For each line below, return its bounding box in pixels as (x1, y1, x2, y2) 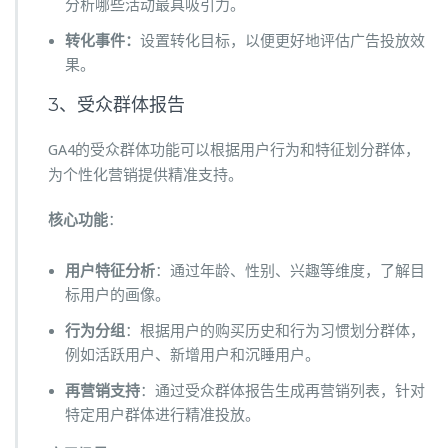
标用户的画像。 (65, 286, 170, 305)
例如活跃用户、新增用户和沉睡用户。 (65, 346, 320, 365)
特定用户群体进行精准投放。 (65, 406, 260, 425)
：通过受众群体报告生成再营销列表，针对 (140, 382, 425, 401)
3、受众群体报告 (48, 94, 185, 117)
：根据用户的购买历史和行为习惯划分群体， (125, 322, 425, 341)
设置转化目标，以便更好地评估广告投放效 (140, 32, 425, 51)
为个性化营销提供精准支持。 (48, 166, 243, 185)
